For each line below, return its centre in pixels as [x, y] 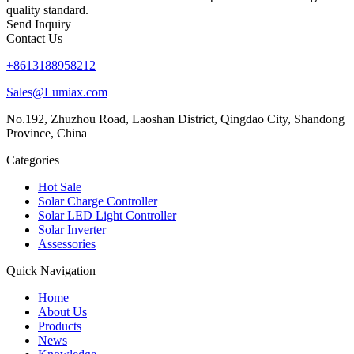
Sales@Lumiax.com [57, 92]
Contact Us [34, 38]
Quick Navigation [51, 270]
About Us [62, 311]
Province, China [47, 133]
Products [60, 326]
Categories [33, 160]
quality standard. [47, 9]
